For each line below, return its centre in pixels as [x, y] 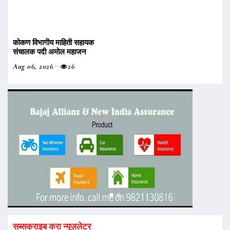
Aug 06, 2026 [33, 66]
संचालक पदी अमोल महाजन [50, 52]
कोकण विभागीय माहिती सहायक [53, 43]
